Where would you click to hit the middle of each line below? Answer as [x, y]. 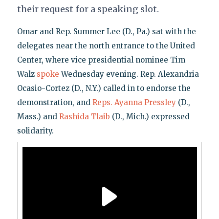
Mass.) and [38, 117]
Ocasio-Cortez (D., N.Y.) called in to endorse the [104, 88]
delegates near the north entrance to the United [106, 46]
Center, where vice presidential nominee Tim [101, 60]
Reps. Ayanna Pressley [134, 103]
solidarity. [35, 131]
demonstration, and [55, 103]
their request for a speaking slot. [88, 9]
